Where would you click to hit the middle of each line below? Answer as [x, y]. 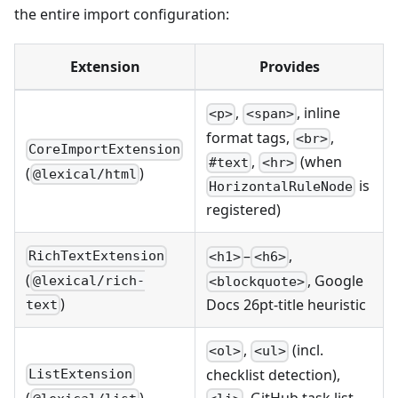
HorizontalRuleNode [281, 187]
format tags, [250, 137]
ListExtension [81, 374]
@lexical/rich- [89, 280]
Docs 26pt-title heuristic [286, 304]
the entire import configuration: [122, 15]
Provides [289, 67]
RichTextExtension [97, 256]
